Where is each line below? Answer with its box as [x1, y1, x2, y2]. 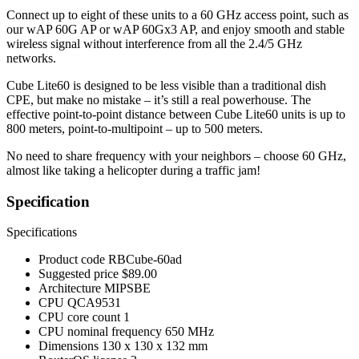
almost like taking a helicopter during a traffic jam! [6, 163, 260, 177]
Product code [38, 252, 108, 267]
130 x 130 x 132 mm [102, 339, 208, 353]
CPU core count [38, 310, 123, 325]
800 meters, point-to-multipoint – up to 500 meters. [6, 121, 263, 135]
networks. [6, 50, 56, 65]
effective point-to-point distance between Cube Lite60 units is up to [6, 107, 345, 121]
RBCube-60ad [108, 252, 182, 267]
